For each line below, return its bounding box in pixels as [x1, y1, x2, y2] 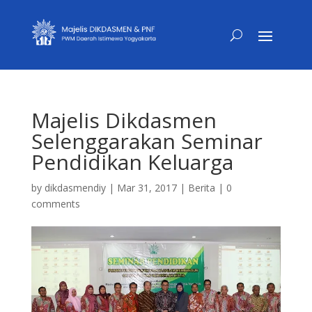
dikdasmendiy [44, 181, 106, 194]
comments [31, 197, 80, 210]
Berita [187, 181, 215, 194]
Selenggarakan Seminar [31, 127, 263, 155]
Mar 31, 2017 [116, 181, 177, 194]
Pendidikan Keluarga [31, 148, 233, 176]
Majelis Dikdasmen [31, 106, 217, 134]
